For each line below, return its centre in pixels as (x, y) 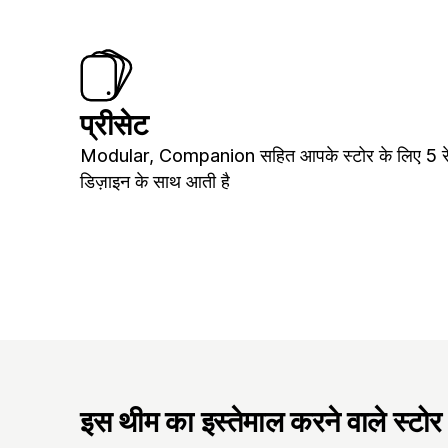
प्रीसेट (114, 125)
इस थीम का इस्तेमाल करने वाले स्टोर (261, 421)
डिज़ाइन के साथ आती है (155, 182)
